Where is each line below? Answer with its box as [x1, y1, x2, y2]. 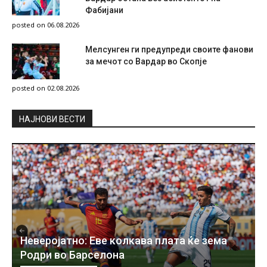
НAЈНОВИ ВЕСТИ [19, 114, 85, 124]
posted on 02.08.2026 [12, 83, 79, 92]
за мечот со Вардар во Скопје [85, 56, 207, 66]
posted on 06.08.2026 [12, 20, 79, 29]
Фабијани [85, 5, 123, 15]
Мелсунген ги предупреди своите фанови [85, 44, 253, 54]
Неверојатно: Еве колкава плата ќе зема [20, 234, 227, 247]
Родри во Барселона [20, 249, 125, 262]
